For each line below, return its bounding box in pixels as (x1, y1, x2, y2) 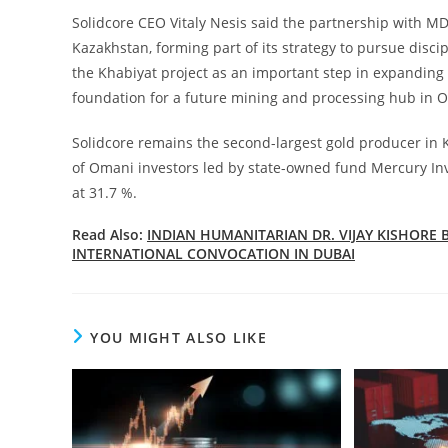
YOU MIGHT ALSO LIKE (90, 327, 268, 347)
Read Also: (72, 224, 147, 244)
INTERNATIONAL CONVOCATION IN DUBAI (72, 243, 355, 263)
